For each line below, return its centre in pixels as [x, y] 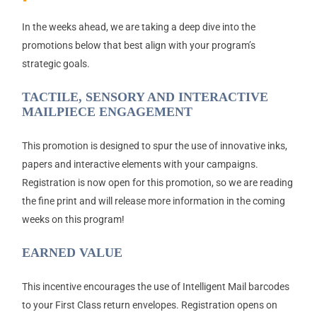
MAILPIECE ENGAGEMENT [107, 112]
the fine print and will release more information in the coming [153, 201]
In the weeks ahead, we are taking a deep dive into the [138, 27]
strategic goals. [56, 64]
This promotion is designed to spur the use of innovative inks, [154, 146]
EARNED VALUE [72, 253]
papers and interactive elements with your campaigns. [140, 165]
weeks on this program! [73, 220]
